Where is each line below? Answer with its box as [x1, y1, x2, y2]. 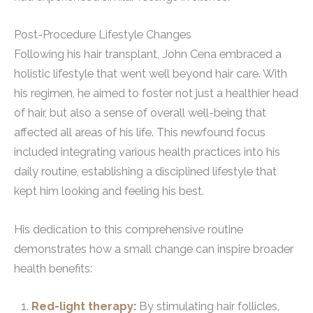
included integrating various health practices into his [14, 145, 280, 159]
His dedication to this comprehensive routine [14, 222, 243, 236]
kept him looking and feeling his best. [14, 184, 204, 198]
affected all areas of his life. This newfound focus [14, 126, 265, 140]
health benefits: [14, 261, 92, 275]
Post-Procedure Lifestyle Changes [14, 28, 191, 42]
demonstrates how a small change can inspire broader [14, 242, 293, 256]
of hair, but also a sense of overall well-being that [14, 106, 266, 120]
